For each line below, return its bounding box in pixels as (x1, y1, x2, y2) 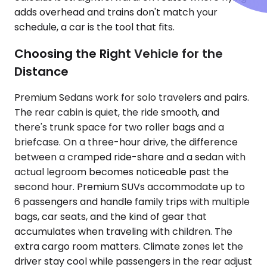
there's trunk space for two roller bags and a (14, 120, 224, 135)
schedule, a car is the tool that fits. (14, 20, 175, 35)
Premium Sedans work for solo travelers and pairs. (14, 91, 249, 105)
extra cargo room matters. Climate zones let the (14, 240, 243, 254)
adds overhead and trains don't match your (14, 5, 218, 20)
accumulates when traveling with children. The (14, 225, 232, 239)
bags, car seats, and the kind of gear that (14, 210, 207, 224)
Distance (14, 63, 69, 80)
